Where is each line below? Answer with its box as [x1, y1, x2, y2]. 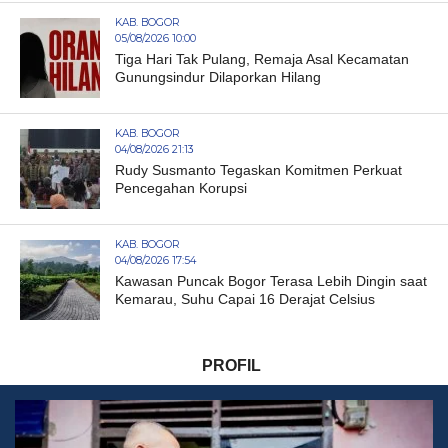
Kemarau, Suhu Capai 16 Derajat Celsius [114, 291, 375, 308]
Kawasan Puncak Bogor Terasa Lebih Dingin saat [114, 273, 427, 290]
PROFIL [202, 357, 261, 375]
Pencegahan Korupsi [114, 180, 247, 197]
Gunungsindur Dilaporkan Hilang [114, 69, 321, 86]
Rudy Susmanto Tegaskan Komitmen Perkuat [114, 162, 402, 179]
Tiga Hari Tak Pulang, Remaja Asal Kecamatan [114, 51, 409, 68]
